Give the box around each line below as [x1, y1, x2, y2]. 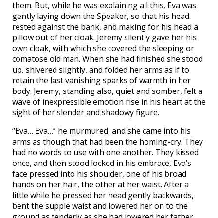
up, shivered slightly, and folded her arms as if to [12, 64, 189, 75]
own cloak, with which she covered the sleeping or [12, 43, 194, 54]
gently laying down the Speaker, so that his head [12, 11, 189, 22]
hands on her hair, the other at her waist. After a [12, 179, 189, 190]
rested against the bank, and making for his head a [12, 21, 198, 33]
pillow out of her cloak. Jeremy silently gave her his [12, 32, 197, 43]
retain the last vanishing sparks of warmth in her [12, 75, 191, 86]
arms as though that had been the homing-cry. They [12, 136, 203, 147]
